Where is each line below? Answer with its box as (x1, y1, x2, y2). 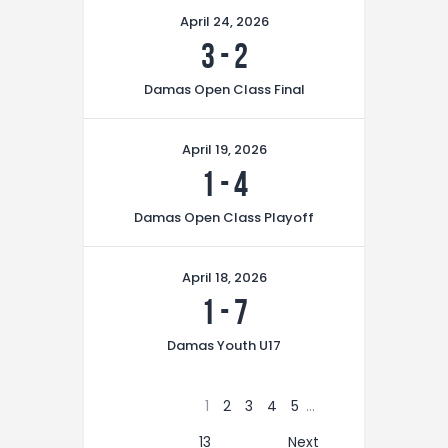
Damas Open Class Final (143, 80, 305, 99)
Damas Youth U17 (167, 336, 281, 355)
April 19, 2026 (181, 140, 267, 159)
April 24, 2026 (179, 12, 269, 31)
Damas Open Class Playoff (134, 208, 314, 227)
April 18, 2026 (181, 268, 267, 287)
